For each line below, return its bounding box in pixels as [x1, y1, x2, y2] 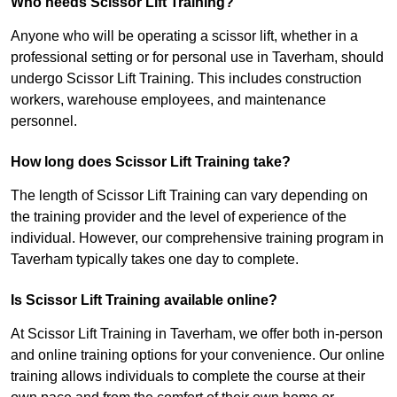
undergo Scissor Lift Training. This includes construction [11, 71, 362, 87]
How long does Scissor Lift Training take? [11, 154, 291, 170]
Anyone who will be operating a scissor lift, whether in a [11, 28, 358, 44]
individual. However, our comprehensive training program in [11, 230, 384, 246]
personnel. [11, 113, 77, 129]
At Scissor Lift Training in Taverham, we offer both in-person [11, 326, 383, 342]
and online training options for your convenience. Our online [11, 347, 385, 363]
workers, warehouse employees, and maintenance [11, 92, 326, 108]
